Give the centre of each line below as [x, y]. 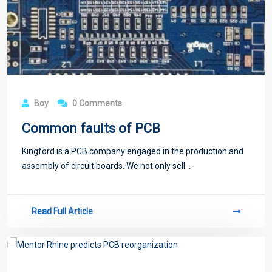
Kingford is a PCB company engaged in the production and [133, 151]
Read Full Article [62, 212]
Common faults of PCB [91, 129]
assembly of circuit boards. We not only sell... [106, 166]
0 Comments [96, 104]
